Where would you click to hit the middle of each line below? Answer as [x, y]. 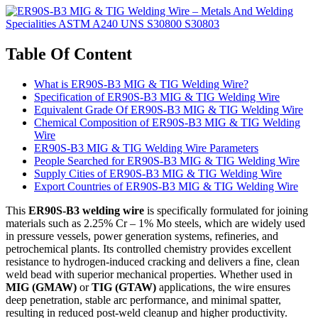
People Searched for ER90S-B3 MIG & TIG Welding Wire [167, 160]
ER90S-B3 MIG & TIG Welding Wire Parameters [146, 148]
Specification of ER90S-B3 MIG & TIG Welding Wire [157, 97]
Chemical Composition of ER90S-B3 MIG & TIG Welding [167, 122]
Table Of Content [69, 54]
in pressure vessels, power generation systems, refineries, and [142, 236]
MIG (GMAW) [41, 287]
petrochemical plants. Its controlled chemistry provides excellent [148, 248]
